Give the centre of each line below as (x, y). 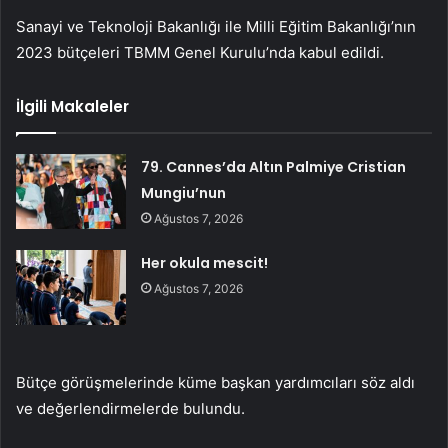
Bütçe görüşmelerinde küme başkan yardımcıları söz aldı (215, 382)
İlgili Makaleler (72, 106)
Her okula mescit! (205, 262)
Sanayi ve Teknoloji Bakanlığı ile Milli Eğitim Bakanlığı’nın (216, 26)
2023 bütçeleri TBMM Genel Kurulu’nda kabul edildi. (200, 52)
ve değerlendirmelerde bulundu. (130, 408)
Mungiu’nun (184, 192)
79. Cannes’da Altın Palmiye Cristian (274, 166)
